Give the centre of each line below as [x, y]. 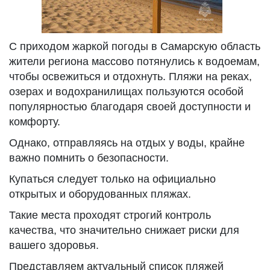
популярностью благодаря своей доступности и [130, 107]
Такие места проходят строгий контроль [110, 215]
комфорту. [35, 122]
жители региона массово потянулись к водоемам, [134, 61]
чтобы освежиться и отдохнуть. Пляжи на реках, [130, 77]
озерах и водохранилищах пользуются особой [126, 92]
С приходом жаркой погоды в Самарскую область [135, 46]
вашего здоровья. [54, 245]
